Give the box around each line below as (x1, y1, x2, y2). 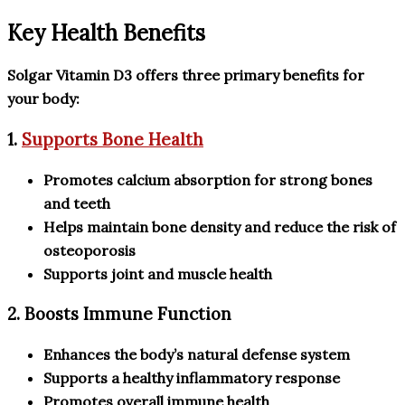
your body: (7, 89, 80, 108)
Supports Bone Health (22, 127, 203, 150)
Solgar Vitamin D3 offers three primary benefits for (7, 66, 364, 85)
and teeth (43, 193, 110, 212)
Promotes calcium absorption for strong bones (43, 170, 372, 189)
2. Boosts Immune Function (7, 303, 231, 325)
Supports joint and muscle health (43, 264, 272, 283)
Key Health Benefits (7, 19, 205, 48)
